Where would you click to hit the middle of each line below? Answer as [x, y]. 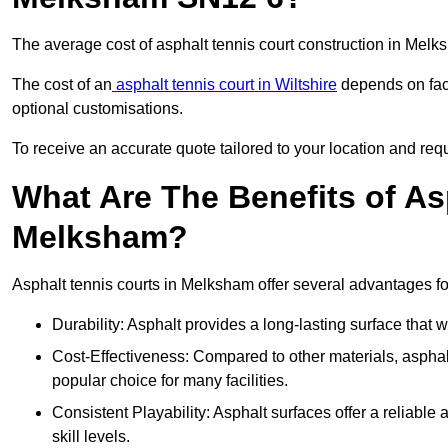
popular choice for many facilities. [170, 381]
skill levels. [91, 437]
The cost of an [62, 85]
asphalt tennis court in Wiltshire [224, 85]
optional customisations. [97, 109]
